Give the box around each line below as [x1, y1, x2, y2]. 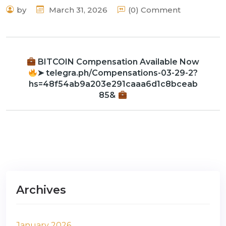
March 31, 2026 [47, 5, 107, 15]
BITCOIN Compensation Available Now [36, 57, 200, 67]
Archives [16, 183, 66, 197]
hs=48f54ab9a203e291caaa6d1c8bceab [28, 79, 198, 89]
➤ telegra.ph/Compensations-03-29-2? [37, 68, 198, 78]
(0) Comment [128, 5, 181, 15]
